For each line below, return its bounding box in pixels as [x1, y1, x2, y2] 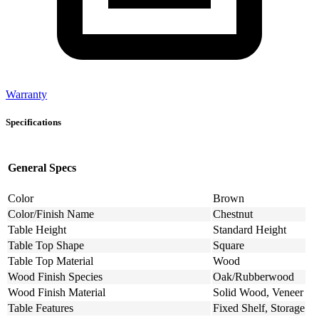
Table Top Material [8, 255, 93, 268]
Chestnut [213, 208, 253, 221]
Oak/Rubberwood [213, 271, 294, 283]
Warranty [6, 88, 47, 101]
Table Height [8, 224, 66, 236]
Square [213, 239, 244, 252]
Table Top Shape [8, 239, 84, 252]
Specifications [6, 117, 61, 128]
